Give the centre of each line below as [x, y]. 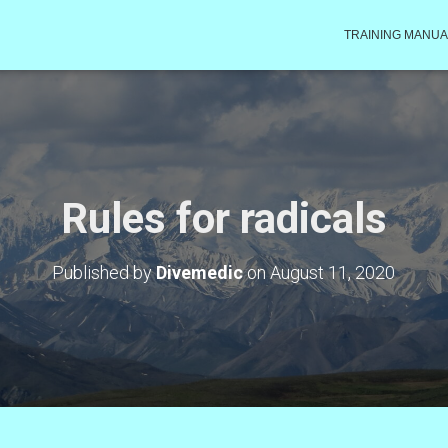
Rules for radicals [223, 218]
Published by [104, 272]
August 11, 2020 [333, 272]
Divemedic [200, 272]
